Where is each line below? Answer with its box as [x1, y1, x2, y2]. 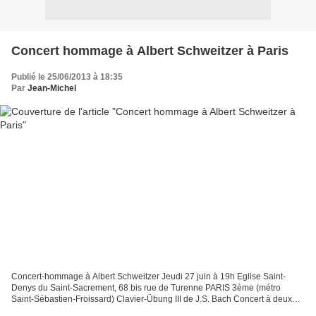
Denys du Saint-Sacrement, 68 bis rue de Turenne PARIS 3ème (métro [11, 283, 281, 293]
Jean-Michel [28, 83, 76, 93]
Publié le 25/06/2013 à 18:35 [11, 71, 123, 82]
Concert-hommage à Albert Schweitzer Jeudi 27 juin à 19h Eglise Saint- [11, 272, 286, 282]
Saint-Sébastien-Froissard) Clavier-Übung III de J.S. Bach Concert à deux [11, 294, 292, 305]
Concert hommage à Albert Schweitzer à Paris [11, 43, 288, 58]
